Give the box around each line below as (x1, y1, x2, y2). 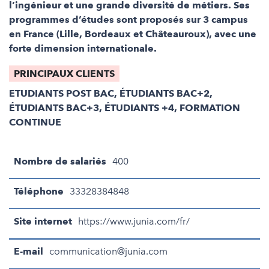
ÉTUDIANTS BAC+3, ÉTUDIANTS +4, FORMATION (9, 102, 240, 114)
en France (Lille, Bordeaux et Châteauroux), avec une (9, 28, 256, 40)
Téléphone (14, 186, 64, 198)
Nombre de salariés (14, 156, 106, 168)
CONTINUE (9, 116, 61, 128)
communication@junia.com (49, 246, 168, 258)
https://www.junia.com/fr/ (78, 216, 190, 228)
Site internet (14, 216, 72, 228)
